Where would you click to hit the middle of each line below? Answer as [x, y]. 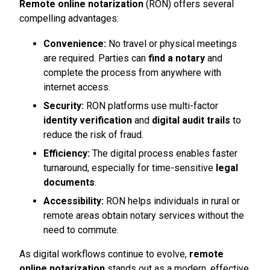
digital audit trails [191, 120]
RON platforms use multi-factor [151, 106]
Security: [64, 106]
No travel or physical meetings [173, 44]
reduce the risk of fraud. [93, 135]
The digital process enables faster [164, 153]
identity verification [88, 120]
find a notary [177, 58]
